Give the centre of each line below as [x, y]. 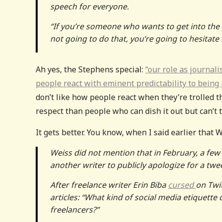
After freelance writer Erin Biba [109, 185]
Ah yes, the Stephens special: [90, 69]
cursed [182, 185]
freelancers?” [75, 209]
